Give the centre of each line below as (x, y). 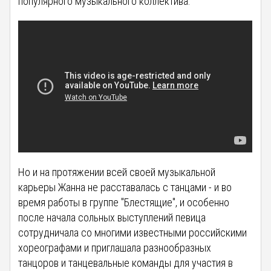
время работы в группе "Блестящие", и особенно (124, 202)
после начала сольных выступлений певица (112, 217)
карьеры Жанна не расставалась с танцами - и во (125, 187)
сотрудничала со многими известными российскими (133, 232)
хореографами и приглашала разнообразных (115, 247)
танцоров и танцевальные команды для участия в (126, 263)
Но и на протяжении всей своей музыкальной (117, 172)
